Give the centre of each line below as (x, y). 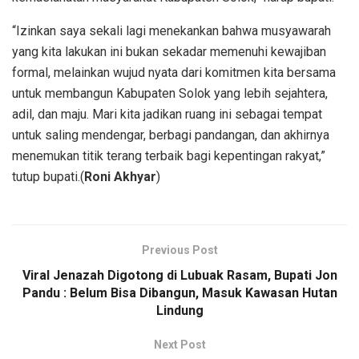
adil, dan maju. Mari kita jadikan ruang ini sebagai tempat (167, 115)
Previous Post (179, 250)
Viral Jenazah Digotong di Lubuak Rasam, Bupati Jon (179, 276)
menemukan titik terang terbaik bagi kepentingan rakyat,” (169, 156)
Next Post (179, 345)
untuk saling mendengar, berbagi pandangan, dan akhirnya (171, 135)
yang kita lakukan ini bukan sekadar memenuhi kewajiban (169, 52)
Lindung (179, 311)
